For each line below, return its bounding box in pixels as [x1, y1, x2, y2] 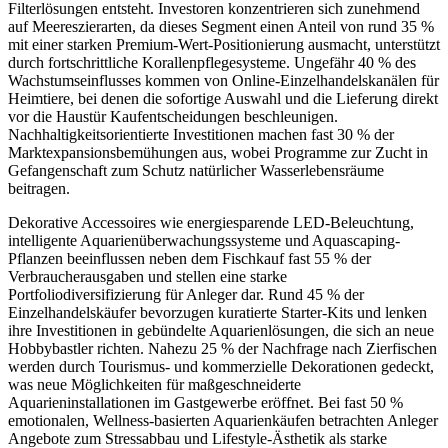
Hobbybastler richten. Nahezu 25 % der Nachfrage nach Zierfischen [8, 340, 437, 358]
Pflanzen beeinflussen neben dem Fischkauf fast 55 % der [8, 250, 371, 268]
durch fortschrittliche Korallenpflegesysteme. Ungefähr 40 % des [8, 54, 416, 72]
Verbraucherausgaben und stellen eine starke [8, 268, 287, 286]
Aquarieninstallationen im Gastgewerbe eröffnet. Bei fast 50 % [8, 394, 403, 412]
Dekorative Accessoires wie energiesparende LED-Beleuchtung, [8, 214, 414, 232]
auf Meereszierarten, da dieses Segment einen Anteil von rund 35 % [8, 18, 434, 36]
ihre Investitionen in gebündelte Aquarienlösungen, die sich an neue [8, 322, 434, 340]
